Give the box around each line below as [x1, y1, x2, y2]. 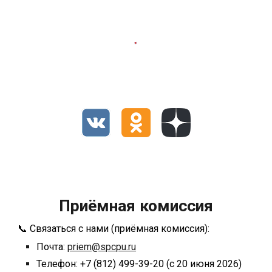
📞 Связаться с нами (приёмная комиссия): [18, 223, 212, 234]
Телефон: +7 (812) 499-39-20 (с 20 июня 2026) [36, 258, 242, 270]
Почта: [36, 241, 68, 253]
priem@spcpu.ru [67, 241, 137, 253]
